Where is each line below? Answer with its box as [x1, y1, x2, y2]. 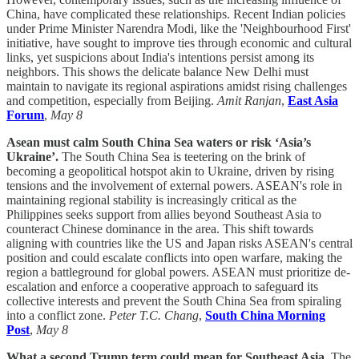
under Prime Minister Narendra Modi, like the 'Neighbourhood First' [6, 22, 351, 36]
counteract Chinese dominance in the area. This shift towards [6, 222, 313, 236]
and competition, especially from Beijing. [6, 94, 217, 108]
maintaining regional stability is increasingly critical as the [6, 193, 296, 208]
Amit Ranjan [217, 94, 281, 108]
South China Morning [205, 309, 325, 323]
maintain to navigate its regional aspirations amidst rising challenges [6, 79, 347, 94]
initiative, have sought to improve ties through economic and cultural [6, 36, 352, 50]
